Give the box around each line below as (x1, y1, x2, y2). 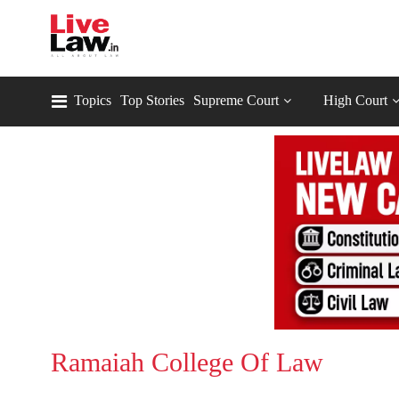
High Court (323, 93, 387, 108)
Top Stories (120, 93, 184, 108)
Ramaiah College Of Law (51, 347, 323, 378)
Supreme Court (193, 93, 279, 108)
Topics (74, 93, 111, 108)
